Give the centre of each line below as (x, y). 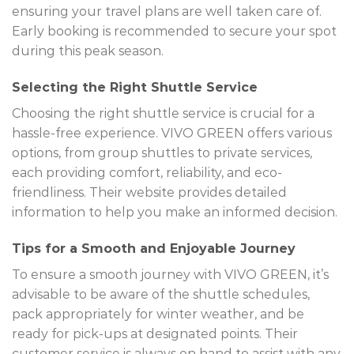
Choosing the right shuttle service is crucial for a (163, 113)
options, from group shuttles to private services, (162, 153)
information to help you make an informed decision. (175, 212)
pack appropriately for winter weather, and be (158, 314)
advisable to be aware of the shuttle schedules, (161, 294)
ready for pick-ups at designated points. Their (155, 333)
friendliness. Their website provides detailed (149, 192)
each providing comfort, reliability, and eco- (147, 172)
